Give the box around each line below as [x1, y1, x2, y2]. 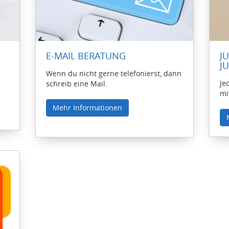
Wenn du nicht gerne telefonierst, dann [46, 68, 181, 78]
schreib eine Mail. [46, 78, 107, 88]
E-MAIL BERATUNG [46, 49, 126, 62]
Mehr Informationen [53, 102, 122, 112]
